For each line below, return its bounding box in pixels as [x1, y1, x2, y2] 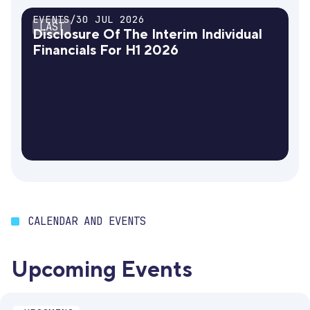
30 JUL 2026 [76, 13, 145, 26]
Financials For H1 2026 [33, 42, 179, 60]
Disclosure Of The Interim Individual [33, 26, 263, 44]
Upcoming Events [10, 256, 192, 284]
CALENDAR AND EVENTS [28, 214, 147, 229]
